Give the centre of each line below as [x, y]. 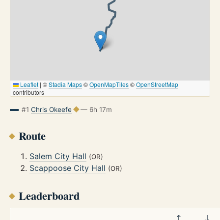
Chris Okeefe [51, 109]
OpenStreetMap [157, 84]
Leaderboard [49, 195]
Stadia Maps [65, 84]
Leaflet [28, 84]
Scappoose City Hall [68, 168]
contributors [28, 92]
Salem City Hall [58, 156]
